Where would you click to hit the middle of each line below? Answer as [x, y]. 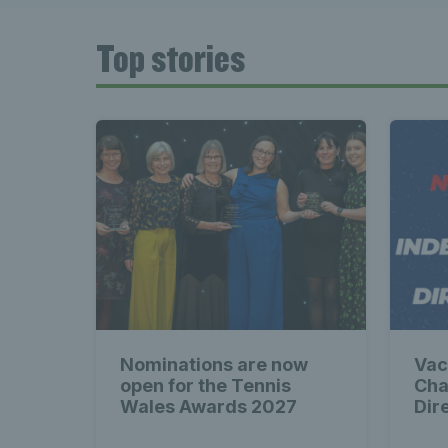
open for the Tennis [205, 385]
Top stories [170, 58]
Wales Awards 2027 [208, 406]
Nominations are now [214, 364]
